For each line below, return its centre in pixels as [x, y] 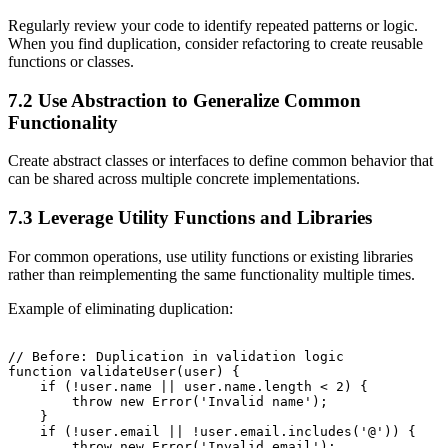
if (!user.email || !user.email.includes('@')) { [212, 431]
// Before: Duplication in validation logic [176, 356]
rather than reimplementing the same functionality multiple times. [211, 274]
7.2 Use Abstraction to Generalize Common [184, 100]
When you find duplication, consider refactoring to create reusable [215, 43]
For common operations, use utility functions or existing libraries [210, 256]
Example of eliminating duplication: [120, 308]
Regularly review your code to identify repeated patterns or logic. [213, 25]
